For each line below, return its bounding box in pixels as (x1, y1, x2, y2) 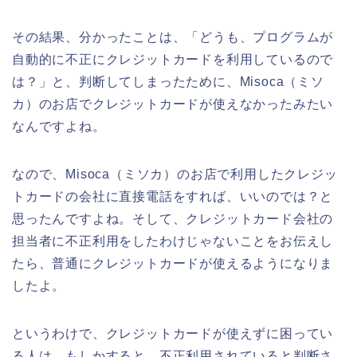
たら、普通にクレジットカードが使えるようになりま (12, 256, 334, 270)
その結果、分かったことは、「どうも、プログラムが (12, 29, 334, 44)
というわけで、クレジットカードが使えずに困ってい (12, 326, 334, 340)
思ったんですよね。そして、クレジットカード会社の (12, 211, 334, 226)
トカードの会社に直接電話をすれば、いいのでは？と (12, 189, 334, 203)
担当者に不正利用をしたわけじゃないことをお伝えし (12, 233, 334, 248)
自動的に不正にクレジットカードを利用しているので (12, 52, 334, 66)
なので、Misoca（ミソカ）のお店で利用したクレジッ (12, 167, 338, 181)
